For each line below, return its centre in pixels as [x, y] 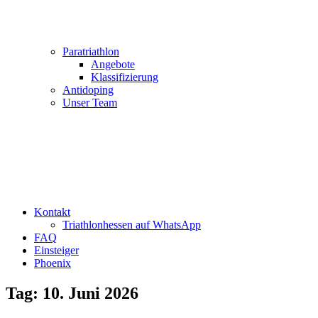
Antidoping [88, 90]
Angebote [113, 64]
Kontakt [52, 212]
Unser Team [90, 103]
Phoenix [53, 263]
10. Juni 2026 [91, 293]
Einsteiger [56, 250]
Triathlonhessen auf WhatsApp [132, 225]
